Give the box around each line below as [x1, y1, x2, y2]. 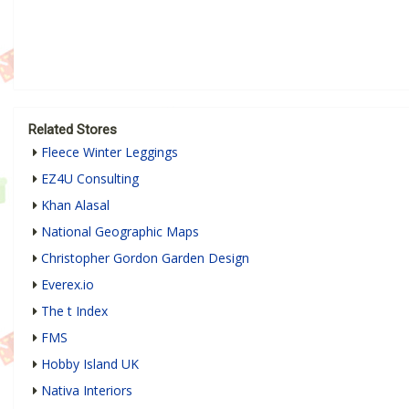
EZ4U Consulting [41, 169, 139, 187]
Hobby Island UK [41, 354, 139, 372]
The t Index [41, 301, 108, 320]
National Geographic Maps [41, 222, 199, 240]
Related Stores [28, 121, 117, 138]
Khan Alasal [41, 195, 110, 214]
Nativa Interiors [41, 381, 132, 399]
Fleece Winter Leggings [41, 142, 178, 161]
